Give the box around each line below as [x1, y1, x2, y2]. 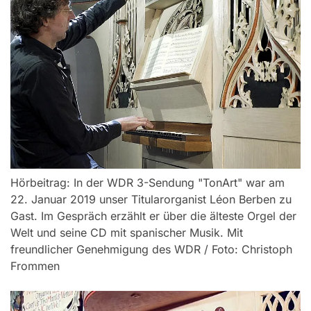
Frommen [10, 258, 60, 273]
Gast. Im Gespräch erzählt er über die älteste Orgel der [10, 208, 296, 223]
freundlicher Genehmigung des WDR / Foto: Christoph [10, 242, 292, 256]
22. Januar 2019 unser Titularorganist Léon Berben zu [10, 192, 292, 206]
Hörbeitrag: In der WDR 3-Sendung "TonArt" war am [10, 175, 285, 190]
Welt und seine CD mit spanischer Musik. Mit [10, 225, 243, 239]
